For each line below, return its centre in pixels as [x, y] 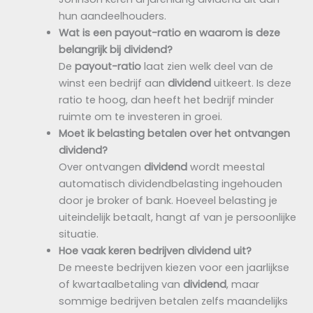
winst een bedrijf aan [113, 83]
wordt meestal [226, 167]
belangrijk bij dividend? [115, 49]
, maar [242, 284]
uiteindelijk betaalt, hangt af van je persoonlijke [177, 217]
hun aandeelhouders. [112, 16]
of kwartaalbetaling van [121, 284]
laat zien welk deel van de [207, 66]
